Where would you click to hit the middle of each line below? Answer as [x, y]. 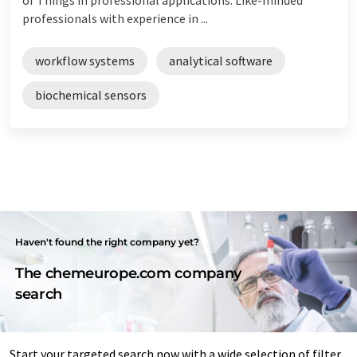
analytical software [221, 60]
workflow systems [85, 60]
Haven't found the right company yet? [108, 241]
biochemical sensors [91, 94]
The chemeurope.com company [128, 273]
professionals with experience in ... [115, 18]
